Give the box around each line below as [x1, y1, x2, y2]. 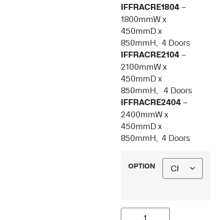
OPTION [128, 161, 155, 171]
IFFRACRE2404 [120, 97, 181, 108]
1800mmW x [120, 14, 166, 24]
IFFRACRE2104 [120, 50, 179, 60]
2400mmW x [120, 110, 168, 119]
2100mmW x [120, 62, 166, 72]
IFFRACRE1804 [120, 2, 179, 12]
